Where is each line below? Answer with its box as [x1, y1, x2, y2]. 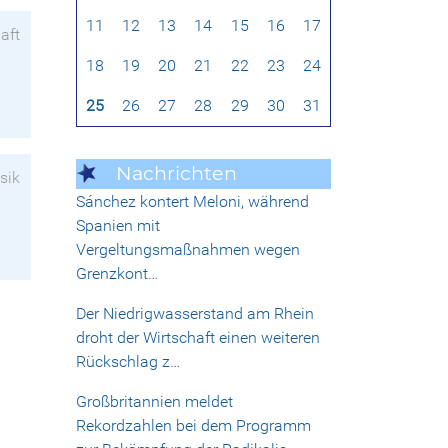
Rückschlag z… [76, 352, 180, 372]
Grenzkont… [76, 264, 158, 284]
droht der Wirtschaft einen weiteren [76, 328, 320, 348]
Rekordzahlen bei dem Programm [76, 416, 311, 436]
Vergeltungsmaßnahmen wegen [76, 240, 300, 260]
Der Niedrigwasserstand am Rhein [76, 304, 314, 324]
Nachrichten [116, 161, 237, 186]
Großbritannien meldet [76, 392, 233, 412]
